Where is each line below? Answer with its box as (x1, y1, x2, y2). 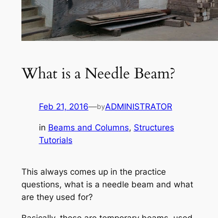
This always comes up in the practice (21, 167, 166, 177)
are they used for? (21, 192, 93, 202)
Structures (133, 123, 174, 133)
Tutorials (38, 135, 73, 145)
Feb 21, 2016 (38, 102, 89, 112)
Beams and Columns (48, 123, 129, 133)
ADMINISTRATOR (105, 102, 172, 112)
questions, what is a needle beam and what (21, 180, 193, 190)
